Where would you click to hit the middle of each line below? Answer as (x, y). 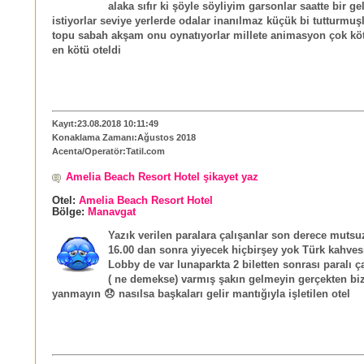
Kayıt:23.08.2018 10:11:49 (105, 124)
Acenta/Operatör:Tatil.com (108, 152)
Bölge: (70, 212)
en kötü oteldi (87, 51)
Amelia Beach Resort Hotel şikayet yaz (162, 177)
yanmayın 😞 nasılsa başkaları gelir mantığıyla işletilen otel (201, 294)
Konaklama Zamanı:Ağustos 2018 (124, 138)
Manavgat (112, 212)
